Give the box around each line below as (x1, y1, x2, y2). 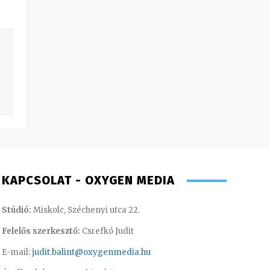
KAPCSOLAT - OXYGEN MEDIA (1, 173, 175, 188)
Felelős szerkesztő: (1, 226, 80, 237)
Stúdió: (1, 205, 31, 216)
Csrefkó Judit (80, 226, 134, 237)
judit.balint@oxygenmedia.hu (31, 247, 151, 258)
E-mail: (1, 247, 32, 258)
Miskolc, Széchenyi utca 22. (31, 205, 140, 216)
